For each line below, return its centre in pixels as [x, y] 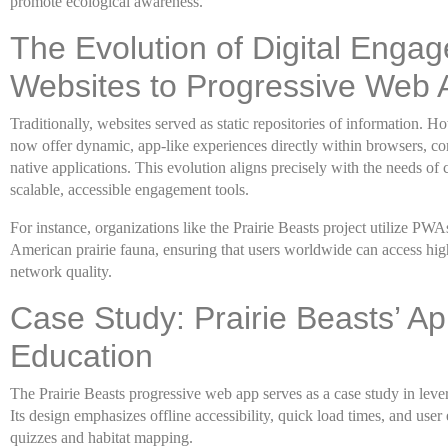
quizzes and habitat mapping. [101, 437]
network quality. [61, 271]
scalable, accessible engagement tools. [129, 189]
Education [81, 356]
